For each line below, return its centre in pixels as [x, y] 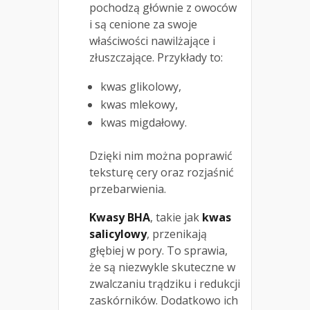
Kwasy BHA [120, 218]
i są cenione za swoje [143, 25]
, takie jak [176, 218]
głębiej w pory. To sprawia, [158, 251]
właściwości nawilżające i [152, 41]
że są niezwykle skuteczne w [162, 267]
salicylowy [118, 234]
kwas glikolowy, [141, 87]
